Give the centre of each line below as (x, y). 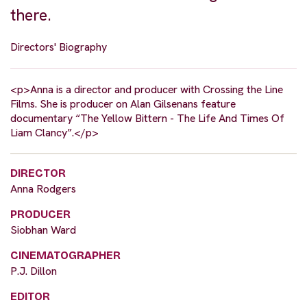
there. (31, 15)
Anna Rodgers (43, 188)
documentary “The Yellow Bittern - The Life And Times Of (147, 118)
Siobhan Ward (43, 230)
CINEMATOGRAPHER (65, 255)
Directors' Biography (59, 47)
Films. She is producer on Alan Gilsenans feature (123, 103)
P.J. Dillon (34, 271)
